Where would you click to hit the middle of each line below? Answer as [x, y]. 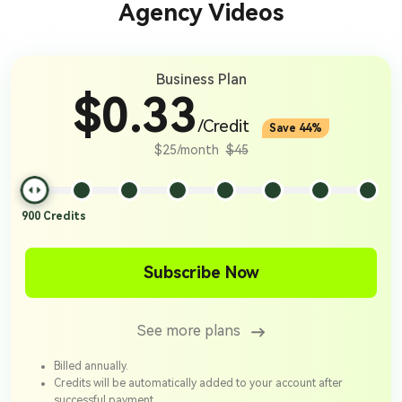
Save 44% [295, 129]
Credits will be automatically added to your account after [198, 384]
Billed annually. [91, 367]
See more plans [189, 331]
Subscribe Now [201, 273]
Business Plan [201, 80]
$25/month [188, 150]
